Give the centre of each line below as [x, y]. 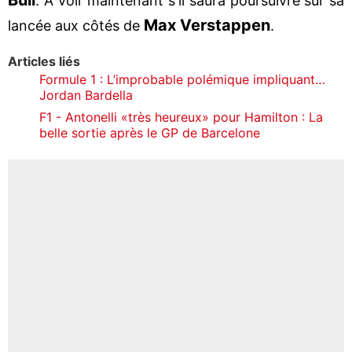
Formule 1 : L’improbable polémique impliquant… [182, 79]
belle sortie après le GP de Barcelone [150, 132]
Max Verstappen [207, 25]
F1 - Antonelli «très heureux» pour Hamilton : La [181, 117]
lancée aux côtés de [76, 25]
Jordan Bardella [86, 95]
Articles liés [44, 61]
